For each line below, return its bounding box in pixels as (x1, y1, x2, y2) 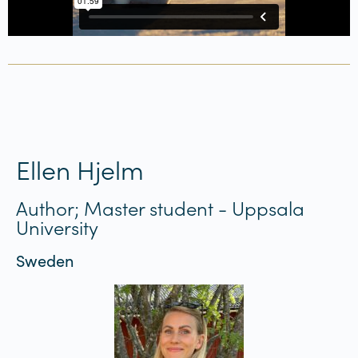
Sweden (16, 249, 74, 271)
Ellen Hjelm (16, 150, 144, 187)
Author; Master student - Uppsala (16, 193, 304, 221)
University (16, 213, 98, 240)
